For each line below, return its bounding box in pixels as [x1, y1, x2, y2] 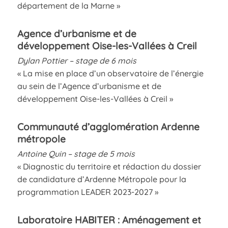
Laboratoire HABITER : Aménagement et [17, 213, 201, 226]
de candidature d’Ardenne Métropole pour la [17, 174, 186, 184]
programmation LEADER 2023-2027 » [17, 186, 158, 197]
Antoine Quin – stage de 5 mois [17, 148, 135, 159]
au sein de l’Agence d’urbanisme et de [17, 80, 161, 91]
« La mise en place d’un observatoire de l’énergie [17, 68, 204, 78]
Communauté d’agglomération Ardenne [17, 120, 199, 133]
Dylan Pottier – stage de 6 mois [17, 55, 136, 66]
